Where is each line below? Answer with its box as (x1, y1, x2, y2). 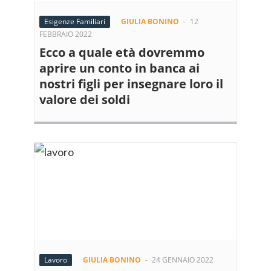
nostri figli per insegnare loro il (39, 76, 223, 92)
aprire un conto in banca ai (39, 60, 200, 76)
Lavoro (44, 255, 67, 265)
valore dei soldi (39, 91, 130, 108)
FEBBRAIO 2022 (39, 29, 92, 39)
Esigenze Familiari (44, 16, 105, 27)
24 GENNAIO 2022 (152, 255, 214, 265)
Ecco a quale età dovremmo (39, 44, 204, 60)
